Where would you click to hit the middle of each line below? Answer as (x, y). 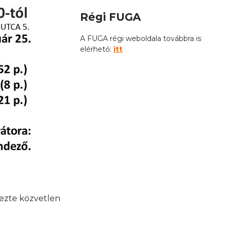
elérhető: (97, 49)
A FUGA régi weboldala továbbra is (141, 39)
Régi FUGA (110, 17)
